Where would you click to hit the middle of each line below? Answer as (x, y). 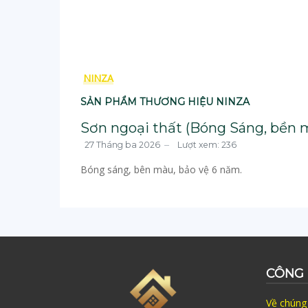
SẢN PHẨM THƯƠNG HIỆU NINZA (165, 101)
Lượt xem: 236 (207, 145)
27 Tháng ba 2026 (122, 145)
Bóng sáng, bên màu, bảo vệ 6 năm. (161, 169)
